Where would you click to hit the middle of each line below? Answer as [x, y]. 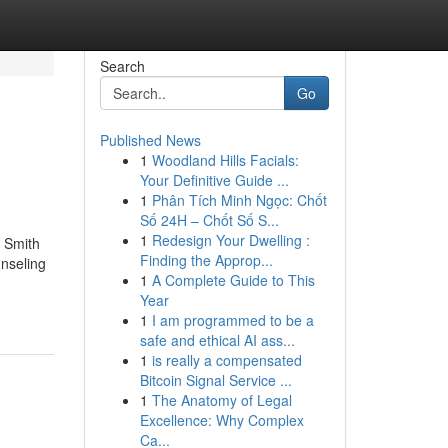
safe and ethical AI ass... [217, 340]
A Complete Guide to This [233, 280]
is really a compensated [226, 360]
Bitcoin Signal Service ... [215, 380]
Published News [150, 140]
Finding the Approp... [206, 260]
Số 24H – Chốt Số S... [209, 220]
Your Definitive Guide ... [214, 180]
